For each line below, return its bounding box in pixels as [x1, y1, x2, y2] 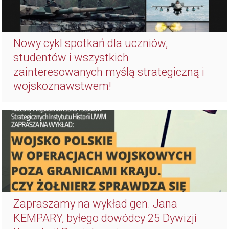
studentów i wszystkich [13, 51, 129, 64]
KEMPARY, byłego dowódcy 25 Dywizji [13, 212, 197, 225]
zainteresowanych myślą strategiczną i [13, 65, 205, 79]
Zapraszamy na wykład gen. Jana [13, 197, 178, 211]
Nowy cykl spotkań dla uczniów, [13, 37, 168, 50]
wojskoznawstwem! [13, 80, 112, 93]
